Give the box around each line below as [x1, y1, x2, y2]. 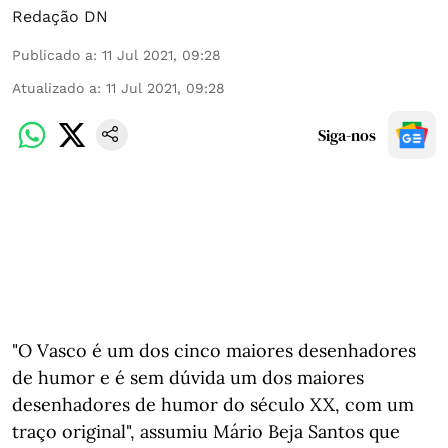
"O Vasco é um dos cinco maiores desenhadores [12, 339, 416, 362]
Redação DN [12, 7, 108, 26]
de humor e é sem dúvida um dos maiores [12, 366, 364, 389]
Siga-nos [318, 124, 376, 146]
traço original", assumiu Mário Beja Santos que [12, 420, 400, 443]
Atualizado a [12, 80, 97, 96]
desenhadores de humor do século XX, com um [12, 393, 414, 416]
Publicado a [12, 47, 93, 63]
